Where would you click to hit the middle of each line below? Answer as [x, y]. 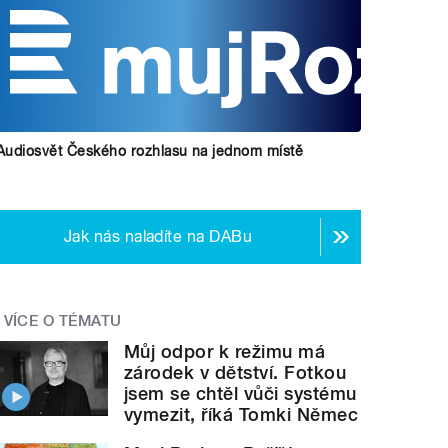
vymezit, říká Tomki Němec [241, 415]
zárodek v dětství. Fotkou [235, 373]
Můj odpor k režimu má [225, 352]
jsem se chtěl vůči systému [240, 394]
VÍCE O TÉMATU [62, 321]
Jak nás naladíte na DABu [158, 237]
